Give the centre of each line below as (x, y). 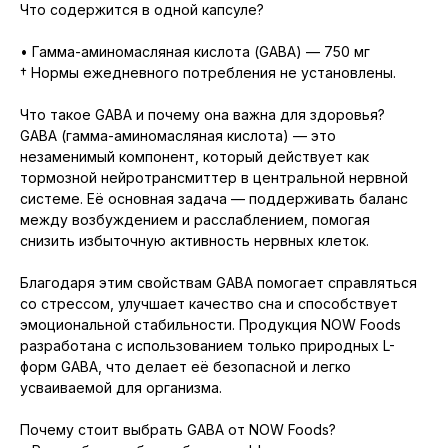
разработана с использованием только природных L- (207, 346)
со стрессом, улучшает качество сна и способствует (209, 304)
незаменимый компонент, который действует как (194, 157)
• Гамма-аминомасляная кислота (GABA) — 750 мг (195, 52)
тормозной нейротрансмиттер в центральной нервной (214, 178)
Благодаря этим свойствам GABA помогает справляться (218, 283)
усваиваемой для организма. (121, 388)
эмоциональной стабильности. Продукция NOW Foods (210, 325)
